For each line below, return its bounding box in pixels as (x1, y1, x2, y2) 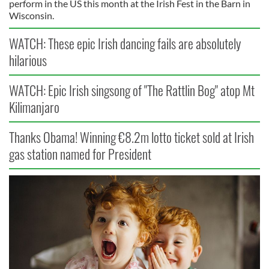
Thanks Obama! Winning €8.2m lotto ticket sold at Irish (9, 127, 254, 147)
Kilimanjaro (9, 97, 59, 116)
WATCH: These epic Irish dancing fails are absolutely (9, 34, 241, 53)
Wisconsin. (9, 10, 54, 21)
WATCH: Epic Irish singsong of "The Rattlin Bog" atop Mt (9, 80, 255, 100)
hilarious (9, 50, 47, 70)
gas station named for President (9, 144, 151, 163)
